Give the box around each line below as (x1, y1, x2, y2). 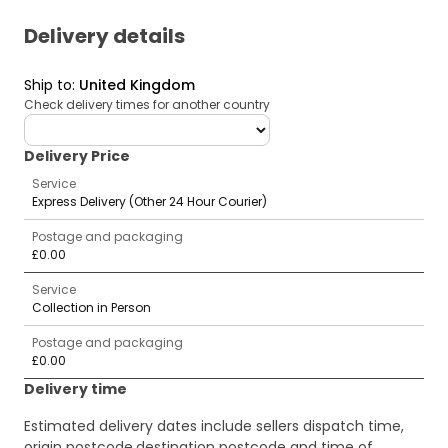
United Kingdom (79, 75, 195, 96)
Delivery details (24, 22, 185, 51)
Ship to (24, 75, 72, 96)
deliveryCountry (23, 113, 134, 134)
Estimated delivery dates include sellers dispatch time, (24, 416, 404, 437)
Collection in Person (32, 299, 151, 317)
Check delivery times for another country (24, 96, 270, 114)
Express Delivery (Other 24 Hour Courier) (32, 193, 267, 211)
